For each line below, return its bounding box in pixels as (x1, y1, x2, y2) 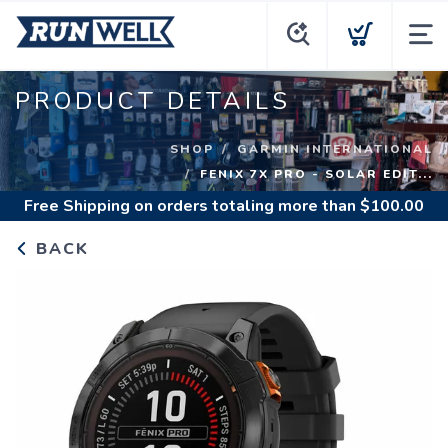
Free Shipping (24, 195, 130, 217)
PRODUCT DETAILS (15, 84, 291, 117)
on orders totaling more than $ (130, 195, 370, 217)
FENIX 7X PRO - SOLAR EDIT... (200, 165, 433, 182)
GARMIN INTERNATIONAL (237, 140, 433, 157)
